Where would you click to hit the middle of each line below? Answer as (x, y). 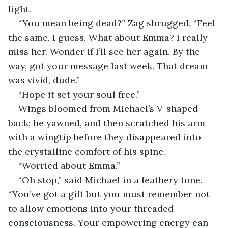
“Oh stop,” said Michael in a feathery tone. (112, 180)
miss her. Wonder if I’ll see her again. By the (105, 51)
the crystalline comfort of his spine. (87, 151)
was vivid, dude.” (44, 80)
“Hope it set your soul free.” (79, 94)
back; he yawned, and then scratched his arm (108, 123)
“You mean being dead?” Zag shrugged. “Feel (118, 23)
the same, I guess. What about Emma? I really (109, 37)
